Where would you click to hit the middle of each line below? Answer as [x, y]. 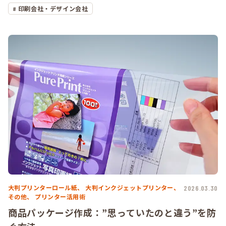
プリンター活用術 [60, 197]
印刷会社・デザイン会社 [53, 8]
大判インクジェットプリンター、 [133, 188]
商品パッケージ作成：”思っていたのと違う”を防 [112, 213]
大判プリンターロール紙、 [46, 188]
